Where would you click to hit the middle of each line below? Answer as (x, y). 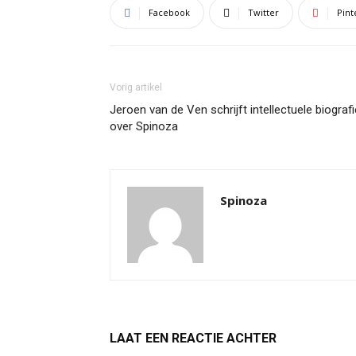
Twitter (263, 12)
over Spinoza (144, 126)
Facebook (169, 12)
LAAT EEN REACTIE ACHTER (193, 338)
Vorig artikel (136, 87)
